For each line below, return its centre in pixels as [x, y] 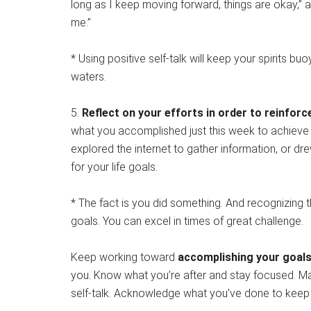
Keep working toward [124, 257]
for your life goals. [114, 167]
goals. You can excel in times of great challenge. [187, 221]
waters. [89, 77]
